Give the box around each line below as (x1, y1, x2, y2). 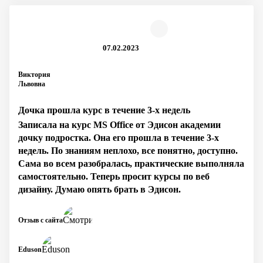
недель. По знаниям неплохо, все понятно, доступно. (18, 146, 238, 156)
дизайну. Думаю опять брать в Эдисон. (18, 184, 181, 194)
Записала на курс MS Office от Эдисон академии (18, 120, 221, 130)
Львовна (18, 80, 45, 88)
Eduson (18, 245, 42, 254)
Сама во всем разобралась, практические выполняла (18, 159, 244, 168)
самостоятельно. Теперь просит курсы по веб (18, 171, 210, 181)
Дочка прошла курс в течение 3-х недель (18, 105, 190, 115)
